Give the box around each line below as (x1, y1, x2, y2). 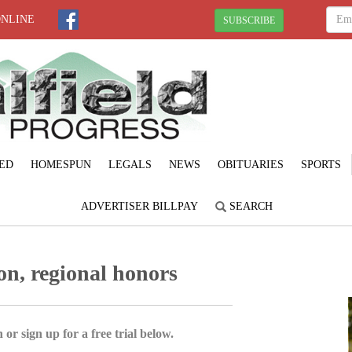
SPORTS (300, 158, 341, 170)
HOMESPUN (30, 158, 91, 170)
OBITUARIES (217, 158, 284, 170)
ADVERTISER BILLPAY (81, 200, 198, 212)
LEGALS (108, 158, 152, 170)
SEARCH (226, 200, 273, 212)
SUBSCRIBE (223, 14, 275, 26)
